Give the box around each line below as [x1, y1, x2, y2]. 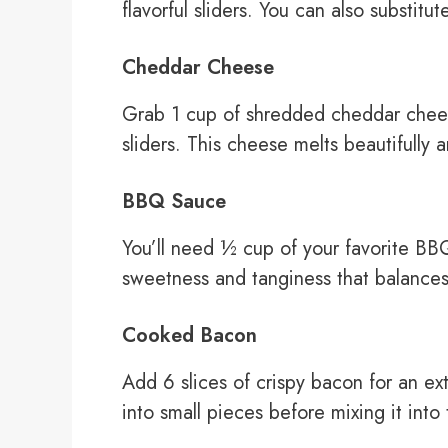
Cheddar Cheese [122, 53, 274, 83]
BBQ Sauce [122, 187, 226, 217]
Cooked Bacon [122, 321, 257, 351]
